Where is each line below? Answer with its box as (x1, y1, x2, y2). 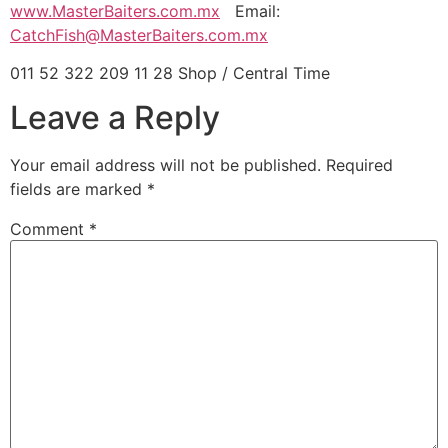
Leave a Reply (10, 98, 220, 138)
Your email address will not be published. (10, 155, 321, 176)
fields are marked (10, 179, 147, 200)
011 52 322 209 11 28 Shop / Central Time (10, 62, 330, 83)
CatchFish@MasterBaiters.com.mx (10, 24, 268, 45)
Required (326, 155, 393, 176)
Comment (10, 219, 89, 240)
